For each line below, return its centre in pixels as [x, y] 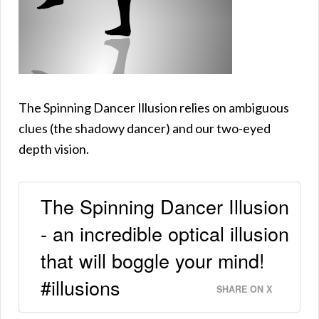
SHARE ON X [244, 289]
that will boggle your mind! [153, 261]
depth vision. [54, 148]
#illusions [80, 288]
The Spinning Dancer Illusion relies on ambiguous [154, 107]
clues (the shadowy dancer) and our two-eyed [145, 128]
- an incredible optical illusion [165, 234]
